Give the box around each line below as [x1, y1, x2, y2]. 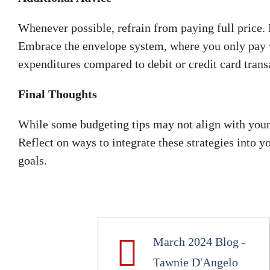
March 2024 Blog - [152, 234, 246, 248]
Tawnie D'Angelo [152, 255, 238, 269]
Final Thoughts [18, 87, 97, 101]
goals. [18, 153, 47, 167]
